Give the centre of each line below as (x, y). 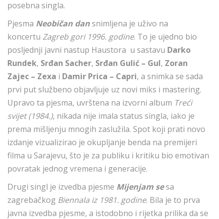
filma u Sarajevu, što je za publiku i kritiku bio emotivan (108, 155)
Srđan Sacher (66, 63)
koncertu (25, 37)
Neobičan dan (63, 23)
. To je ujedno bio (165, 37)
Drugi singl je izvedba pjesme (62, 187)
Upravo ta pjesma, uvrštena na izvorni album (91, 103)
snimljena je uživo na (129, 23)
